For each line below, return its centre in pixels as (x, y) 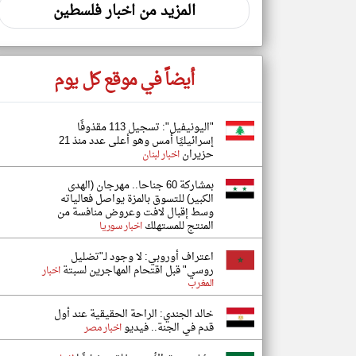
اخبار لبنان (161, 155)
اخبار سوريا (121, 226)
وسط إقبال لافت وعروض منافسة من (135, 213)
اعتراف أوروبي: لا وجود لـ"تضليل (142, 257)
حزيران (197, 155)
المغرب (201, 284)
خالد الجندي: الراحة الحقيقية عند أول (134, 314)
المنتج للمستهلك (178, 226)
